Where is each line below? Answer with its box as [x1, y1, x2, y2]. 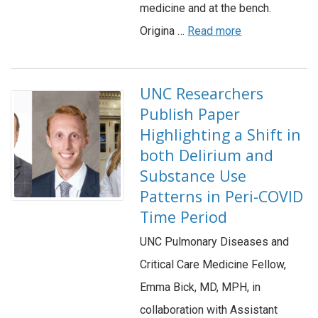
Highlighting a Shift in [140, 124, 302, 146]
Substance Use [140, 165, 247, 187]
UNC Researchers [140, 83, 264, 104]
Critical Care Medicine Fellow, [140, 258, 287, 272]
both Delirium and [140, 145, 274, 166]
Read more [187, 24, 242, 38]
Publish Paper [140, 104, 241, 125]
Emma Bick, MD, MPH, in [140, 280, 261, 295]
